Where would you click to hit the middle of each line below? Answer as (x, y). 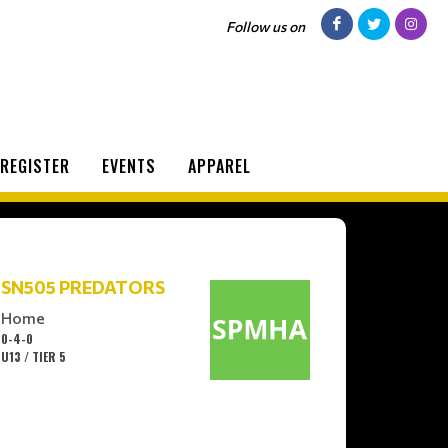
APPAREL (219, 165)
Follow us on (265, 26)
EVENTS (129, 165)
